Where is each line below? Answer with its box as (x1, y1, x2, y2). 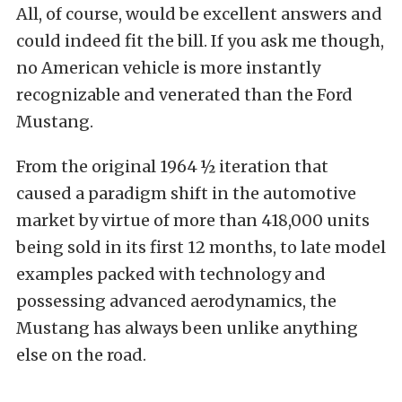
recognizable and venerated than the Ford (16, 84, 353, 106)
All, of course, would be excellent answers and (16, 4, 382, 25)
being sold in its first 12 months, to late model (16, 237, 386, 258)
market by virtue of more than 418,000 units (16, 210, 370, 232)
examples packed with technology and (16, 264, 326, 285)
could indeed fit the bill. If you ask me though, (16, 31, 384, 52)
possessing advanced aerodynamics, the (16, 291, 336, 312)
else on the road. (16, 345, 146, 366)
